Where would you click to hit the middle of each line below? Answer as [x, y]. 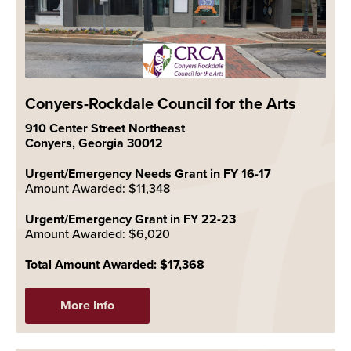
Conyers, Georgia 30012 [94, 143]
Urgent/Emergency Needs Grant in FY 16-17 [148, 173]
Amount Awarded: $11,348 [98, 188]
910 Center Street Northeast [105, 128]
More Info [87, 305]
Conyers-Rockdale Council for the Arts [161, 103]
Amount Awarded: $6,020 [98, 233]
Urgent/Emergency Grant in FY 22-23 [130, 219]
